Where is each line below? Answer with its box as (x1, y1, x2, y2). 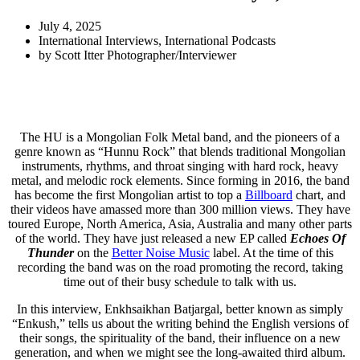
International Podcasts (165, 33, 276, 47)
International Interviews (39, 33, 158, 47)
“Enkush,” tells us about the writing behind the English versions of (11, 316, 349, 330)
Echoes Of (289, 231, 346, 245)
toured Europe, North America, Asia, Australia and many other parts (8, 216, 352, 231)
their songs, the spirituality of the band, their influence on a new (19, 330, 341, 345)
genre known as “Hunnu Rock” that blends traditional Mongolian (14, 144, 346, 158)
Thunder (27, 245, 74, 260)
